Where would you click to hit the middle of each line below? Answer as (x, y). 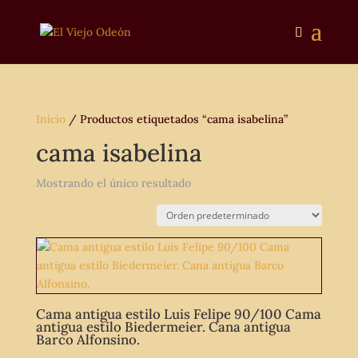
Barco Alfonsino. (88, 340)
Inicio (50, 119)
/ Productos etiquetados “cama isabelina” (176, 119)
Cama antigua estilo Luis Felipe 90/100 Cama (178, 314)
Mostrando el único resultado (113, 183)
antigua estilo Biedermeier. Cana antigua (163, 327)
